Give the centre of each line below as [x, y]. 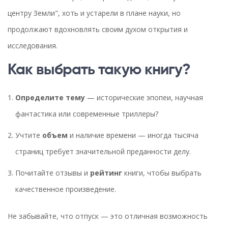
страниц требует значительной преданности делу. [103, 152]
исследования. [33, 46]
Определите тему [50, 98]
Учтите [29, 135]
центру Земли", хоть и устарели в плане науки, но [94, 13]
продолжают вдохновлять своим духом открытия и [98, 30]
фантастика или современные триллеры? [87, 114]
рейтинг [106, 173]
